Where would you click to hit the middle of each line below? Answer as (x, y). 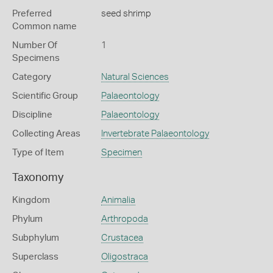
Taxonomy (38, 178)
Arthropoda (124, 219)
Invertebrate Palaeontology (155, 134)
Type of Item (38, 153)
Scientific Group (45, 96)
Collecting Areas (46, 134)
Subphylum (36, 238)
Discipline (32, 115)
